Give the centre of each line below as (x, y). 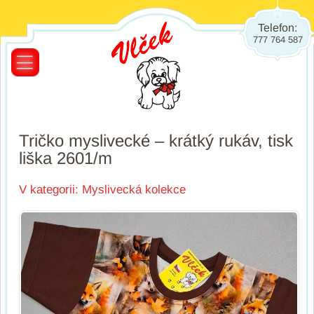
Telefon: (278, 28)
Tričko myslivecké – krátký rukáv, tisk (156, 141)
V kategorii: (49, 190)
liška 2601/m (66, 158)
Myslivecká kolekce (134, 190)
